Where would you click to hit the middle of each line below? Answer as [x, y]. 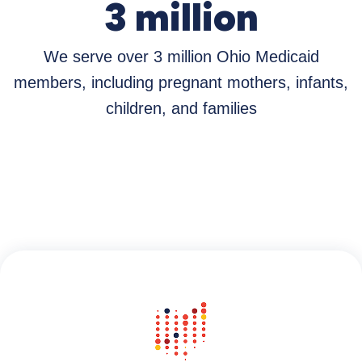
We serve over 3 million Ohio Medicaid [181, 57]
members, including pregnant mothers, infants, [181, 83]
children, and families [181, 109]
